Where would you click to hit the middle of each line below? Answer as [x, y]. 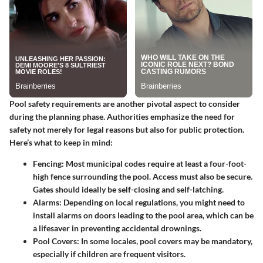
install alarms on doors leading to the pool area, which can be [143, 215]
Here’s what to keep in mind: [61, 142]
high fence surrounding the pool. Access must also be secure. [143, 176]
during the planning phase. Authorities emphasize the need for [122, 116]
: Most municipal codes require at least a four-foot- [154, 163]
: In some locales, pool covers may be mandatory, [165, 241]
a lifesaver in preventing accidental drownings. [117, 228]
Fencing [47, 163]
